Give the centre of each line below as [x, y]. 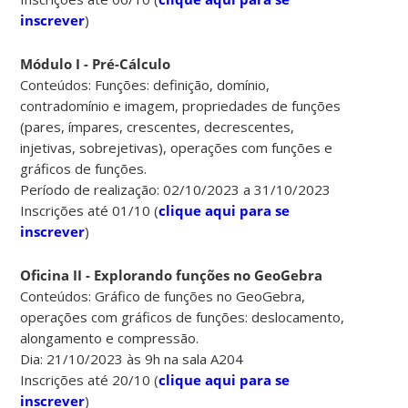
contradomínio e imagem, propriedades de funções [181, 105]
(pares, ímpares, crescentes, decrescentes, [158, 126]
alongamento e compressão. [110, 337]
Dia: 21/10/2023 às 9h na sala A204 [132, 358]
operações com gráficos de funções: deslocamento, [183, 316]
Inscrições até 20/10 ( [90, 379]
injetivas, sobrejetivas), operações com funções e [177, 147]
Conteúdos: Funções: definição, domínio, [145, 84]
